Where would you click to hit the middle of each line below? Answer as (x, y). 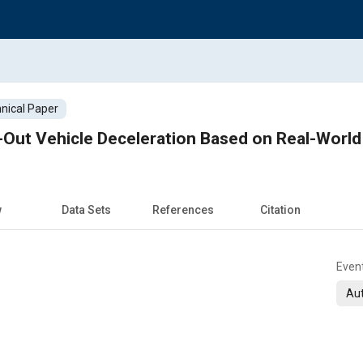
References (183, 209)
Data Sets (86, 209)
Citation (280, 209)
